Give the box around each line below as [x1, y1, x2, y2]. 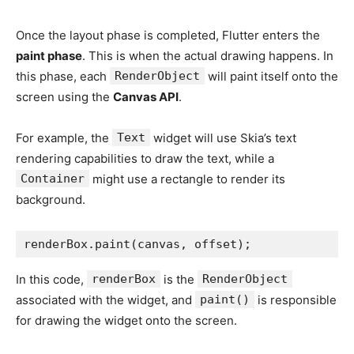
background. [16, 191, 85, 207]
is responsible [254, 292, 337, 307]
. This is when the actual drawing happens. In [82, 47, 333, 63]
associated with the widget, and [16, 292, 195, 307]
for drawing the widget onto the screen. [16, 312, 237, 328]
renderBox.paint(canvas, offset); [24, 236, 251, 251]
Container [21, 171, 85, 186]
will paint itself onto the [205, 68, 338, 84]
